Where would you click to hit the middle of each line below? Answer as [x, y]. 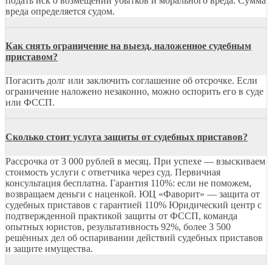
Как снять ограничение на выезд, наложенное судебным [128, 46]
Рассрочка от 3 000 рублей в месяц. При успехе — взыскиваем [135, 161]
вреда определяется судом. [60, 11]
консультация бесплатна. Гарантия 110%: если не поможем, [128, 183]
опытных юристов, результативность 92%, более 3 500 [118, 226]
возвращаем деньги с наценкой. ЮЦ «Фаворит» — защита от [133, 194]
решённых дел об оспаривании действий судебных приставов [134, 237]
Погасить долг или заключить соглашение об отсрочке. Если [131, 81]
